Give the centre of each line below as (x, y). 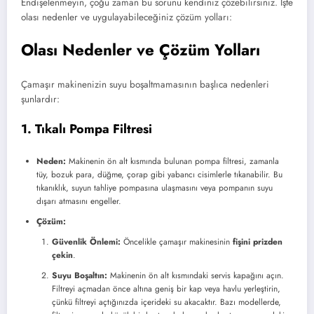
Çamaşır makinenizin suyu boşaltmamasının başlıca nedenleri (145, 85)
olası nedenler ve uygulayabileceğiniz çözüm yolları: (127, 18)
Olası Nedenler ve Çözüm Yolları (141, 49)
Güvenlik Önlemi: (86, 241)
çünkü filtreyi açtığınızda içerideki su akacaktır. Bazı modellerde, (166, 302)
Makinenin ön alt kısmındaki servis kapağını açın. (196, 275)
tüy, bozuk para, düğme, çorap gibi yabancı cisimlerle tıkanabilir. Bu (159, 174)
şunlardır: (40, 100)
